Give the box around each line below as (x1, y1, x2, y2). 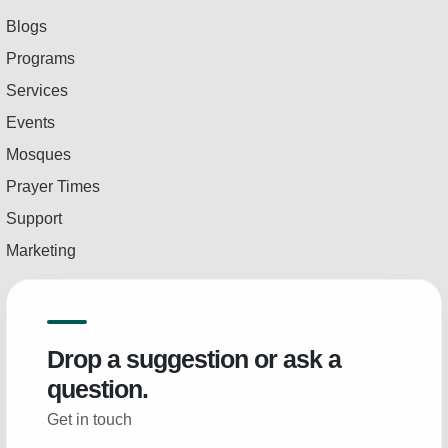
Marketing (6, 242, 76, 260)
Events (6, 114, 55, 132)
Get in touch (47, 411, 132, 429)
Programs (6, 50, 75, 68)
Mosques (6, 146, 71, 164)
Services (6, 82, 68, 100)
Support (6, 210, 62, 228)
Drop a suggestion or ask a (47, 345, 341, 374)
